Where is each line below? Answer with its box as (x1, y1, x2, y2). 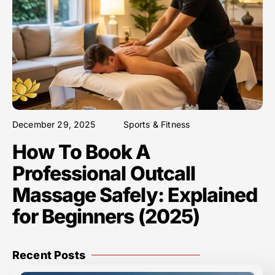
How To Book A (12, 139, 151, 164)
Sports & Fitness (123, 118, 190, 130)
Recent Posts (12, 248, 85, 261)
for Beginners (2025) (12, 204, 199, 228)
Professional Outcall (12, 161, 195, 185)
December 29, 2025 (12, 118, 96, 130)
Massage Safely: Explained (12, 182, 258, 207)
